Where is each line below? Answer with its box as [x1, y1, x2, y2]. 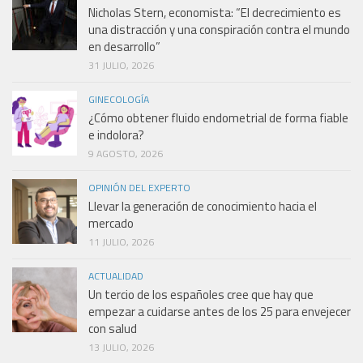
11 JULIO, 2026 [88, 233, 154, 250]
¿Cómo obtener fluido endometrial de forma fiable [88, 108, 348, 127]
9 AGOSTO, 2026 [88, 145, 163, 161]
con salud [88, 318, 137, 338]
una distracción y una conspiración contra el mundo [88, 19, 350, 39]
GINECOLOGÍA [88, 91, 149, 107]
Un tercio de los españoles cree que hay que [88, 284, 314, 304]
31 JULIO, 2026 [88, 57, 154, 73]
